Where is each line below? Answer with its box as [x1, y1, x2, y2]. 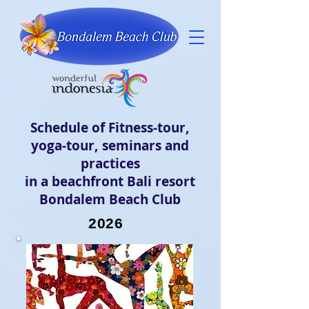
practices [80, 154, 140, 172]
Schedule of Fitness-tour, [30, 119, 190, 137]
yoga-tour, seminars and [31, 137, 189, 154]
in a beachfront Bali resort [25, 172, 195, 190]
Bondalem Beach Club [39, 190, 181, 208]
